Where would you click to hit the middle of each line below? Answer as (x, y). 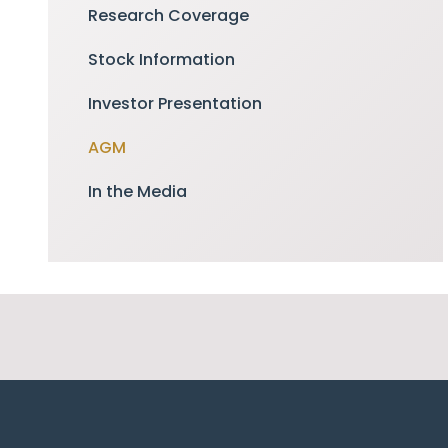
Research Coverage (168, 15)
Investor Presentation (175, 103)
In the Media (137, 191)
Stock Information (161, 59)
